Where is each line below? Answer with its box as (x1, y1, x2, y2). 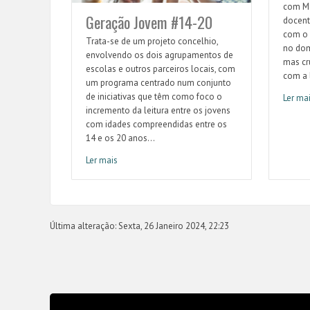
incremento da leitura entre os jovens (86, 104, 230, 116)
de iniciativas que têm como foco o (86, 90, 222, 102)
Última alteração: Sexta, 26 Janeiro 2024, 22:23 (50, 219, 229, 232)
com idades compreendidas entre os (86, 118, 227, 130)
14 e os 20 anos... (86, 131, 155, 144)
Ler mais (86, 154, 118, 166)
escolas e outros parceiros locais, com (86, 62, 235, 75)
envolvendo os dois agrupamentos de (86, 48, 233, 61)
